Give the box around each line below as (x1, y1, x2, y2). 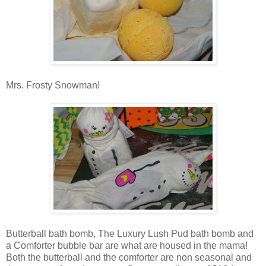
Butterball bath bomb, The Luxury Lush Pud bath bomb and (6, 229, 254, 239)
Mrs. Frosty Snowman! (6, 80, 100, 91)
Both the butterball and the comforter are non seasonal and (6, 252, 252, 263)
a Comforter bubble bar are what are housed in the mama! (6, 240, 248, 251)
